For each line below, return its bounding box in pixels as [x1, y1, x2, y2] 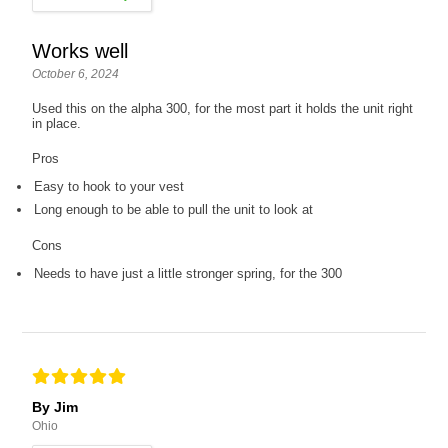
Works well [32, 39, 129, 62]
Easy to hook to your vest [34, 178, 185, 194]
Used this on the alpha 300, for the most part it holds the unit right [32, 100, 414, 116]
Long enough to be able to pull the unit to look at [34, 201, 314, 217]
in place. [32, 115, 82, 131]
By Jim [32, 398, 79, 415]
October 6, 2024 [32, 66, 120, 81]
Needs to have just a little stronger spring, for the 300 [34, 265, 343, 281]
